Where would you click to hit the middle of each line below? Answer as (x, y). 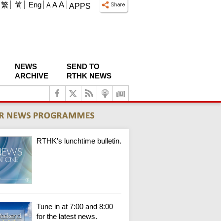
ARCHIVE (31, 76)
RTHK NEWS (89, 76)
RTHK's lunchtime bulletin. (79, 141)
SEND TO (83, 66)
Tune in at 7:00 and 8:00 (74, 207)
